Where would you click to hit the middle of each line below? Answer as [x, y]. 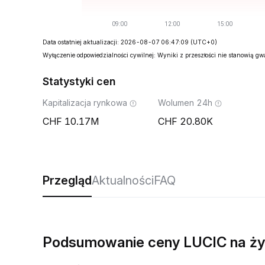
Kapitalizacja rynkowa [85, 103]
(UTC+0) [204, 42]
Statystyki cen [79, 81]
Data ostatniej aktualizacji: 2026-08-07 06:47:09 [116, 42]
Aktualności [123, 180]
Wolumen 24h [185, 103]
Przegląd [67, 180]
